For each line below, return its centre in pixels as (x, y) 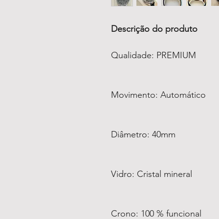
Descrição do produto (154, 29)
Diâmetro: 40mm (143, 134)
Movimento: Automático (158, 95)
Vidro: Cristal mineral (152, 174)
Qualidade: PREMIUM (153, 55)
